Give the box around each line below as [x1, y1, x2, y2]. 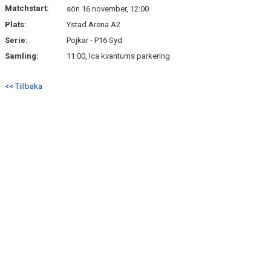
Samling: [5, 51, 39, 60]
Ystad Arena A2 [67, 20, 120, 29]
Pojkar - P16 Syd [67, 36, 122, 45]
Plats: [5, 20, 27, 29]
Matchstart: [5, 4, 49, 13]
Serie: [5, 36, 28, 45]
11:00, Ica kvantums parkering [67, 51, 170, 60]
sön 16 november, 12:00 [67, 4, 149, 13]
